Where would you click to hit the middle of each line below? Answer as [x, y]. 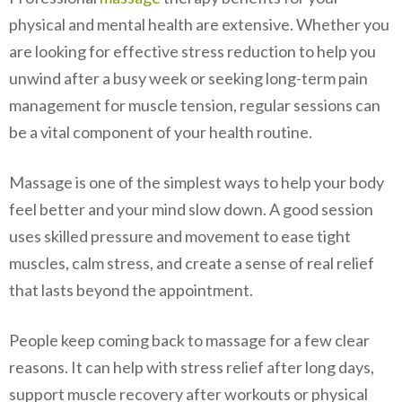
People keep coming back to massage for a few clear [189, 340]
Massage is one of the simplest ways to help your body [197, 182]
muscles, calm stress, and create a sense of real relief [192, 262]
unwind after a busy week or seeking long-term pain [188, 78]
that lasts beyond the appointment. [131, 289]
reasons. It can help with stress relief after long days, [192, 367]
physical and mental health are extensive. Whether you [199, 24]
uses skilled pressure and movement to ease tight [180, 236]
